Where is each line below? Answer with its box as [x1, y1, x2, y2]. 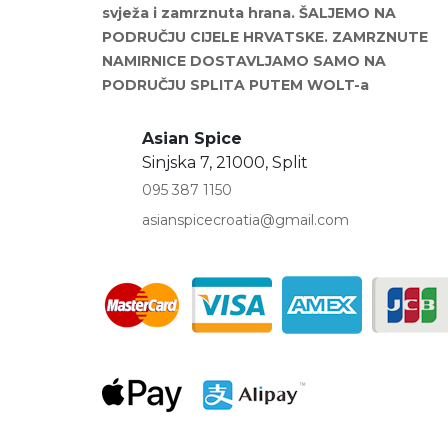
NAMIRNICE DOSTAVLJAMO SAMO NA [102, 51, 386, 70]
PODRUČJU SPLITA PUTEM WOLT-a [102, 75, 369, 94]
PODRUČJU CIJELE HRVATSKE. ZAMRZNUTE [102, 27, 428, 46]
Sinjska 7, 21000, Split [142, 152, 308, 172]
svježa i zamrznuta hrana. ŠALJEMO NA [102, 3, 396, 22]
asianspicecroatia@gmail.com [142, 210, 349, 229]
